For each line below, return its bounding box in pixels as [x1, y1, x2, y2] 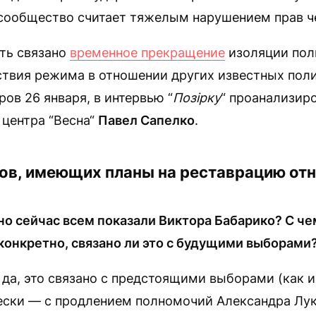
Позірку [173, 90, 221, 105]
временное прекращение [70, 45, 225, 60]
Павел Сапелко [98, 113, 195, 128]
